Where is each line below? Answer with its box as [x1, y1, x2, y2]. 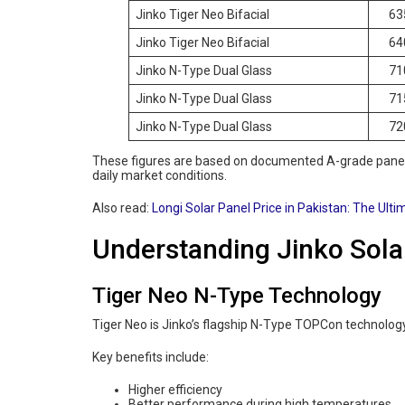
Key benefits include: [92, 349, 209, 364]
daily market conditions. [92, 167, 227, 183]
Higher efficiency [128, 381, 222, 397]
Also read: [92, 200, 152, 215]
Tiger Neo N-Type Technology [92, 282, 381, 308]
